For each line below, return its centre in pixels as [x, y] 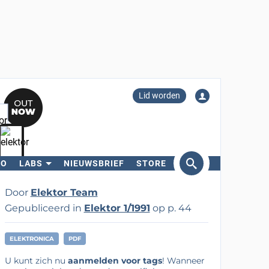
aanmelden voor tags [115, 261]
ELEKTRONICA [32, 239]
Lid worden [159, 95]
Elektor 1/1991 [117, 208]
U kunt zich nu [36, 261]
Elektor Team [64, 192]
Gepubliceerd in [44, 208]
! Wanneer [183, 261]
